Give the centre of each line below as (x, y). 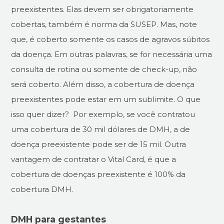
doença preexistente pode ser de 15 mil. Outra (99, 144)
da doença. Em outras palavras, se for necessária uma (112, 54)
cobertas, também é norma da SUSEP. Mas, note (104, 24)
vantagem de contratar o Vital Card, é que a (94, 159)
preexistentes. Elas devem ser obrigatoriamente (102, 9)
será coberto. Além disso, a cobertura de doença (103, 84)
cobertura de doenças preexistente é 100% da (98, 174)
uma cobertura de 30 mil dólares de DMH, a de (101, 129)
